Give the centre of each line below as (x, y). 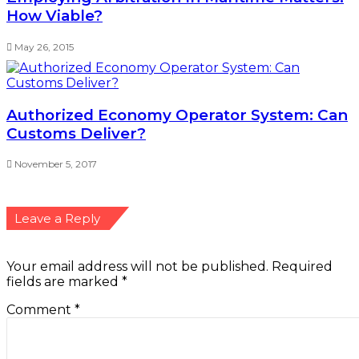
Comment (40, 310)
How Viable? (54, 16)
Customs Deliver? (76, 133)
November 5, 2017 (56, 164)
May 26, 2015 (44, 46)
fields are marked (64, 282)
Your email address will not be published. (137, 267)
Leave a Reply (57, 219)
